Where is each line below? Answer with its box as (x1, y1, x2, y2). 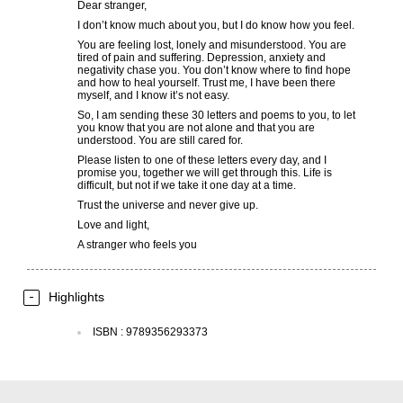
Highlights (49, 290, 104, 304)
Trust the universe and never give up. (77, 199, 258, 211)
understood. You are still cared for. (77, 134, 243, 147)
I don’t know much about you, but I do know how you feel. (77, 19, 354, 31)
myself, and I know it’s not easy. (77, 89, 229, 102)
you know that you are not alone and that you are (77, 121, 315, 134)
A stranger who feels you (77, 238, 197, 251)
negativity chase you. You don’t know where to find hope (77, 64, 351, 76)
